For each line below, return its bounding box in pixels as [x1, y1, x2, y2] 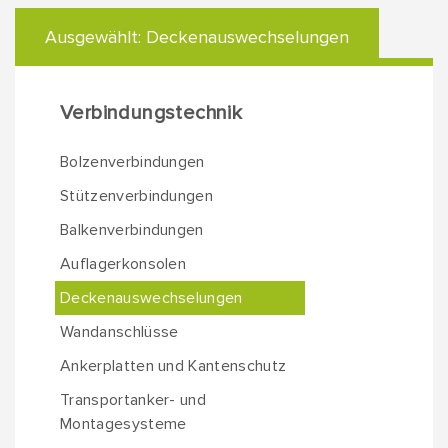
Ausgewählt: [45, 26, 146, 48]
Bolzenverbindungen [60, 152, 205, 172]
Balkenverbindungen [60, 220, 204, 240]
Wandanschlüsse [60, 322, 179, 342]
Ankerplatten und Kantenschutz [60, 356, 287, 376]
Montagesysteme [60, 414, 187, 434]
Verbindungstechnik [60, 101, 243, 125]
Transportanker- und [60, 390, 207, 410]
